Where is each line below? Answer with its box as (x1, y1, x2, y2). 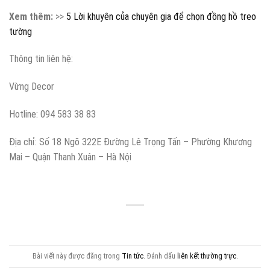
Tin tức (121, 251, 143, 260)
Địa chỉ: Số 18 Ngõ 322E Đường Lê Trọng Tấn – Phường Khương (9, 136, 252, 148)
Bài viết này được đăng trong (32, 251, 122, 260)
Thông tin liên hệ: (9, 53, 75, 65)
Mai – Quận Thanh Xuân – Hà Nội (9, 151, 131, 163)
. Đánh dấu (143, 251, 177, 260)
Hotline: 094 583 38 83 (9, 108, 96, 120)
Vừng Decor (9, 81, 54, 93)
